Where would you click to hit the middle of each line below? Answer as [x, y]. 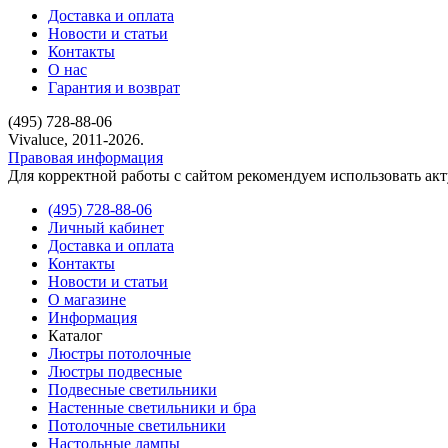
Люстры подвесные [115, 372]
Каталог [75, 336]
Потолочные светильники [137, 426]
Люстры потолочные [119, 354]
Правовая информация [85, 158]
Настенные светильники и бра [152, 408]
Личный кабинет [106, 228]
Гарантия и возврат [114, 88]
